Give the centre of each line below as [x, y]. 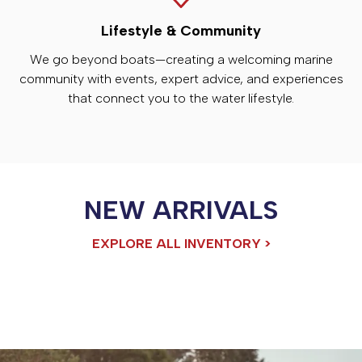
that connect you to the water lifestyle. [181, 98]
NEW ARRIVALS [181, 210]
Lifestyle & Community [181, 30]
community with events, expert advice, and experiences [181, 78]
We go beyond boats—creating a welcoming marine [181, 59]
